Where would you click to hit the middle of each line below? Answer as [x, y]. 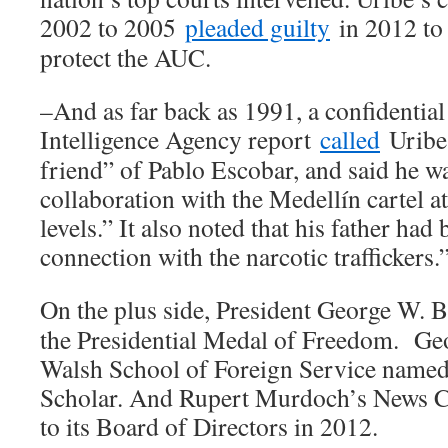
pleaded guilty [257, 27]
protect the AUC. [125, 57]
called [350, 139]
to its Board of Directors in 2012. [209, 426]
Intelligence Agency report [180, 139]
